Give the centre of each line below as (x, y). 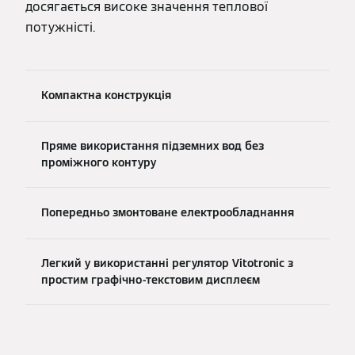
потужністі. (60, 27)
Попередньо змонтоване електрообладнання (168, 213)
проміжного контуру (99, 162)
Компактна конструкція (106, 95)
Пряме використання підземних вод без (153, 145)
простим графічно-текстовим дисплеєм (151, 279)
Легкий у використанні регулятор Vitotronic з (167, 263)
